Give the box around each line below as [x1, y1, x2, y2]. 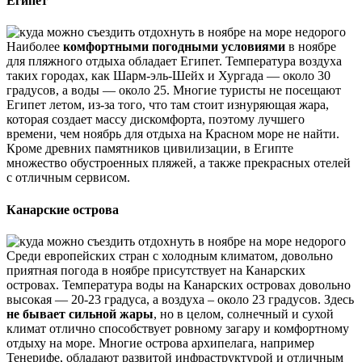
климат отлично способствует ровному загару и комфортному [6, 321, 349, 335]
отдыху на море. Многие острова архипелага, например [6, 335, 314, 350]
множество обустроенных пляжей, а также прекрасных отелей [6, 156, 351, 170]
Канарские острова [6, 202, 119, 217]
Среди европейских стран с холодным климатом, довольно [6, 248, 333, 263]
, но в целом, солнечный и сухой [154, 306, 334, 321]
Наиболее [6, 40, 63, 54]
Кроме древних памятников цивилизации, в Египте [6, 141, 293, 156]
